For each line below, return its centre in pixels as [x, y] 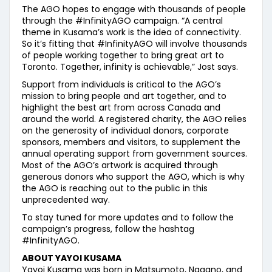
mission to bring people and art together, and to [124, 96]
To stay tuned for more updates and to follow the [128, 217]
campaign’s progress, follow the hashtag [108, 229]
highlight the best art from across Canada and [121, 107]
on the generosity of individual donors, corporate [125, 131]
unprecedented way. [66, 200]
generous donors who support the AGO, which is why [133, 177]
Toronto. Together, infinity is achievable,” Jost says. [130, 67]
